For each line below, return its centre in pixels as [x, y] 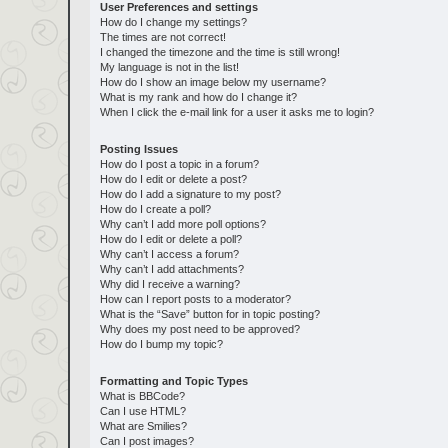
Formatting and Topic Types [173, 381]
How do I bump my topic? [161, 344]
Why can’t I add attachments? [171, 269]
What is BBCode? [142, 396]
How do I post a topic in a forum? [179, 164]
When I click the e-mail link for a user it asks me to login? [236, 112]
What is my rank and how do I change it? [198, 97]
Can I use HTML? [142, 411]
